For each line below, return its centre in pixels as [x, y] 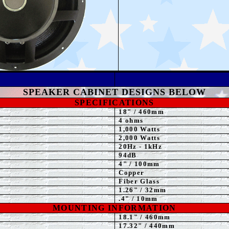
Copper [132, 173]
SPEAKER [48, 92]
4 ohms [131, 120]
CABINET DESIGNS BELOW [140, 92]
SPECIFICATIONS [114, 102]
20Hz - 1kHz [140, 146]
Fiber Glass [139, 181]
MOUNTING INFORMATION [114, 208]
